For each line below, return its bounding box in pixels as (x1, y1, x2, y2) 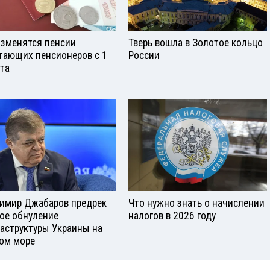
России (128, 49, 160, 61)
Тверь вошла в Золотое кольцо (128, 36, 263, 49)
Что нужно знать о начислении (128, 197, 265, 210)
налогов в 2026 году (128, 210, 216, 222)
